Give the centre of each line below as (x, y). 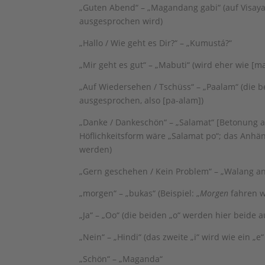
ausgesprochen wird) (121, 21)
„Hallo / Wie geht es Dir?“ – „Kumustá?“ (156, 43)
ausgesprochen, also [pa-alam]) (142, 100)
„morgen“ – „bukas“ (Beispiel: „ (140, 193)
